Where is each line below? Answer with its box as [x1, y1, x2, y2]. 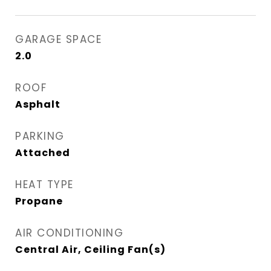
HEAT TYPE [15, 177, 74, 192]
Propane [15, 194, 63, 208]
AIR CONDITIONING [15, 226, 123, 240]
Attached [15, 146, 70, 160]
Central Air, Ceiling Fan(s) [15, 243, 166, 256]
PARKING [15, 129, 65, 143]
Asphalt [15, 97, 60, 111]
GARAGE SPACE [15, 32, 102, 47]
